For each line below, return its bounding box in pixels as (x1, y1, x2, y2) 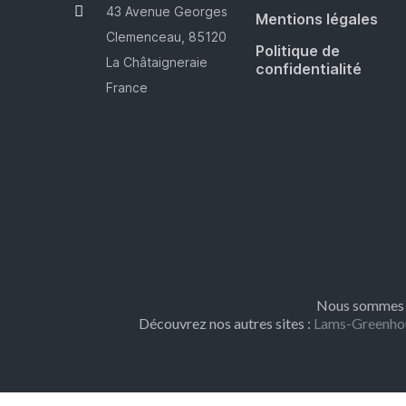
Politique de (255, 42, 340, 61)
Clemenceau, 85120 (106, 28, 227, 44)
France (106, 79, 149, 95)
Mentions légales (255, 10, 378, 29)
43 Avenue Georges (106, 3, 228, 19)
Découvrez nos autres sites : (138, 314, 314, 333)
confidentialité (255, 60, 362, 79)
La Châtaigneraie (106, 53, 212, 70)
